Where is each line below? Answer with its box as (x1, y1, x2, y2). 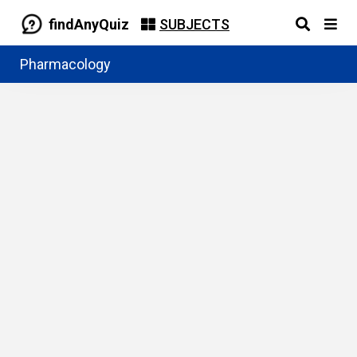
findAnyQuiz (49, 15, 129, 33)
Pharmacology (20, 56, 111, 73)
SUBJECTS (159, 15, 229, 33)
